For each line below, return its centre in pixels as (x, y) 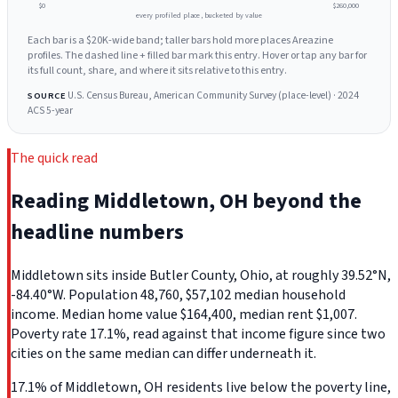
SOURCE (47, 95)
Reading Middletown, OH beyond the (186, 202)
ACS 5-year (51, 110)
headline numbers (97, 233)
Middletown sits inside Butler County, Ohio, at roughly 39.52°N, (201, 276)
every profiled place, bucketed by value (199, 15)
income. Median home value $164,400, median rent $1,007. (184, 315)
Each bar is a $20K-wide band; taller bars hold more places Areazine (181, 40)
